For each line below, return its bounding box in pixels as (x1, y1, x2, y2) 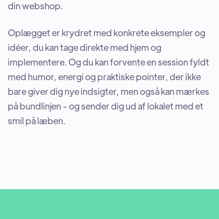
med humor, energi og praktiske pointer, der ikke (8, 71, 201, 82)
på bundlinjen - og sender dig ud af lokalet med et (8, 100, 203, 111)
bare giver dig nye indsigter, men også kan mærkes (8, 86, 209, 97)
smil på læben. (8, 115, 66, 126)
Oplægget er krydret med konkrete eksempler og (8, 27, 205, 38)
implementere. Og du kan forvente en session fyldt (8, 56, 209, 67)
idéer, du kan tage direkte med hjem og (8, 42, 161, 53)
